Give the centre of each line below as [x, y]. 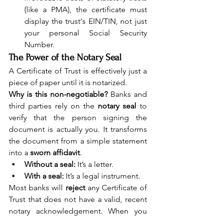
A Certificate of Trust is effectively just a [78, 71]
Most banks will [37, 187]
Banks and [127, 94]
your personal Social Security [86, 33]
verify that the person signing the [78, 117]
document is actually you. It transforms [78, 129]
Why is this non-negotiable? [58, 94]
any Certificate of [116, 187]
